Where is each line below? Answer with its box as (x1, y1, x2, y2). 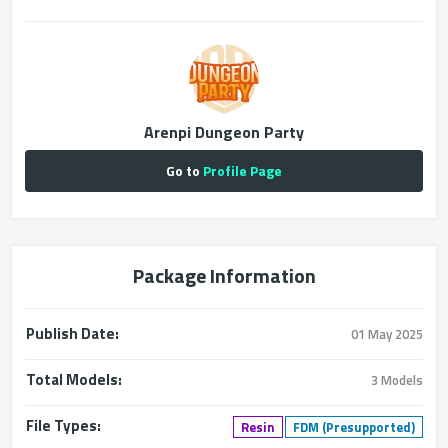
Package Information (132, 260, 316, 291)
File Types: (26, 414, 102, 437)
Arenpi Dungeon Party (144, 120, 304, 144)
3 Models (370, 370, 423, 390)
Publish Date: (26, 322, 120, 345)
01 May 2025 (350, 324, 423, 344)
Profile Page (203, 160, 282, 181)
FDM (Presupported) (292, 417, 415, 437)
